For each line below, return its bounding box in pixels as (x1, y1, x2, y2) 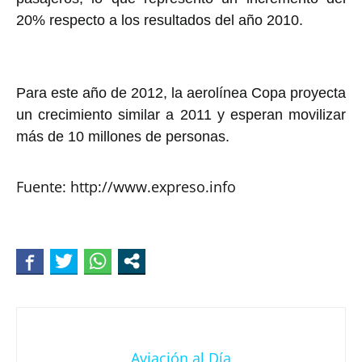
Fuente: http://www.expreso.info (16, 177, 240, 197)
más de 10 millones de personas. (16, 128, 229, 145)
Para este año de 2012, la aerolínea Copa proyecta (16, 85, 346, 102)
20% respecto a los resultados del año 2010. (16, 12, 307, 29)
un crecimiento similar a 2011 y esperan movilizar (16, 107, 346, 124)
